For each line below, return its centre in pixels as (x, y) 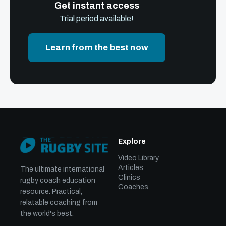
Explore (132, 142)
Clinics (129, 177)
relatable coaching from (59, 203)
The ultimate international (62, 169)
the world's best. (47, 214)
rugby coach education (58, 180)
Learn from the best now (97, 48)
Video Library (138, 158)
